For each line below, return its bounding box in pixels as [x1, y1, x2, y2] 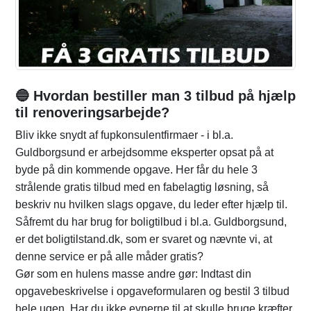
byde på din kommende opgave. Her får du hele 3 [15, 164, 258, 176]
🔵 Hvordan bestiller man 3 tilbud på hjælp [15, 88, 296, 104]
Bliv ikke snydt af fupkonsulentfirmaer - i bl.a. [15, 129, 233, 142]
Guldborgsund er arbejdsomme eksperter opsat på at [15, 146, 274, 159]
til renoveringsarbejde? [15, 105, 169, 121]
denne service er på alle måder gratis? [15, 251, 203, 263]
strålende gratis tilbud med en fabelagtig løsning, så [15, 181, 269, 194]
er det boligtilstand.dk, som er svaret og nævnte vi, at [15, 233, 272, 246]
